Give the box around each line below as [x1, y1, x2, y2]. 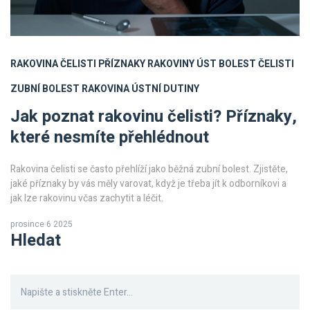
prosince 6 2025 [10, 218, 73, 231]
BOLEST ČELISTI [219, 57, 294, 72]
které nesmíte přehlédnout [10, 125, 209, 150]
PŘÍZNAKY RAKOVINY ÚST [98, 57, 217, 72]
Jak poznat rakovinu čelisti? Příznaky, [10, 104, 297, 129]
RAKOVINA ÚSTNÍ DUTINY [82, 82, 199, 97]
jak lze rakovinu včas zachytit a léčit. [10, 191, 163, 206]
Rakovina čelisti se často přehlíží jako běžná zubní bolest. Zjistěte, [10, 162, 288, 177]
